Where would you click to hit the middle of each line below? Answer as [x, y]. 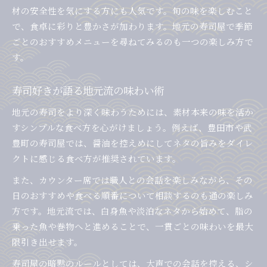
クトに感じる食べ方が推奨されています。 [97, 159]
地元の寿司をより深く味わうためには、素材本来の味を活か [133, 112]
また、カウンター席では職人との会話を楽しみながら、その [132, 180]
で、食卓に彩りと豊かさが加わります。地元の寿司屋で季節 [132, 26]
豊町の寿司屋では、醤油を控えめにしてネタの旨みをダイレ [133, 143]
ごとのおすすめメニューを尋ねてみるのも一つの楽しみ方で [133, 42]
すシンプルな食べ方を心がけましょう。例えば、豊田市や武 [132, 128]
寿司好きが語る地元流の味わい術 [88, 91]
